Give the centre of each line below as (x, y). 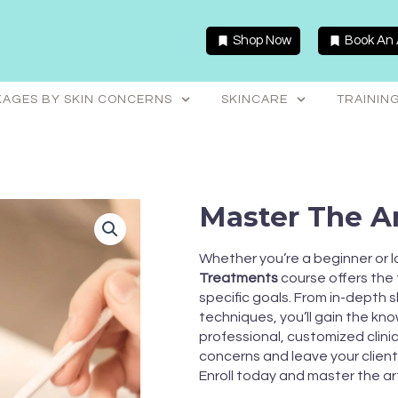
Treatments (239, 278)
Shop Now (262, 41)
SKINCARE (254, 100)
